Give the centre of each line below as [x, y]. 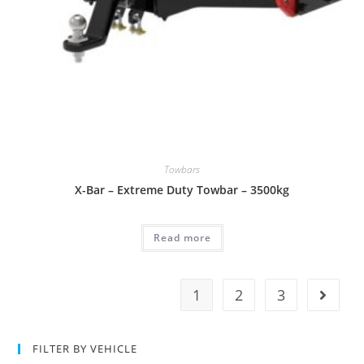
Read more [182, 238]
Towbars [182, 170]
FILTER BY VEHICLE [85, 348]
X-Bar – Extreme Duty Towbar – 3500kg [182, 190]
